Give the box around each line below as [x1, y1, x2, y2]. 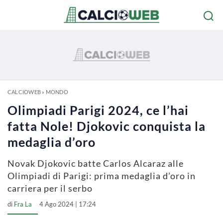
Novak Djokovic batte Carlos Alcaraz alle [7, 158, 184, 169]
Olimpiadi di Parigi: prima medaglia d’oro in [7, 170, 196, 181]
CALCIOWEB [7, 89, 41, 95]
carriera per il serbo [7, 183, 93, 194]
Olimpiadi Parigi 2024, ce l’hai [7, 103, 189, 117]
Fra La [14, 200, 32, 208]
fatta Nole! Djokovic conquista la [7, 118, 206, 133]
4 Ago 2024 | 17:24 [39, 200, 96, 208]
